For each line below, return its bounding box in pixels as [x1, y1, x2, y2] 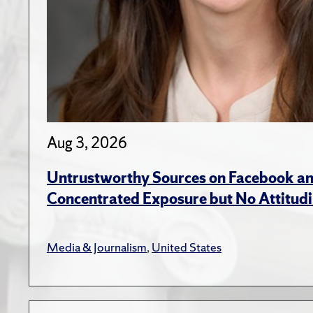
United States [152, 239, 221, 256]
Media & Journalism [47, 239, 147, 256]
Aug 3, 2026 [47, 133, 127, 154]
